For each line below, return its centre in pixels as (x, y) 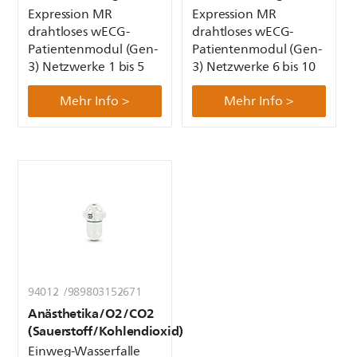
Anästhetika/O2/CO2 (91, 313)
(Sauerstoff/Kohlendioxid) (106, 331)
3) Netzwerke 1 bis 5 (86, 67)
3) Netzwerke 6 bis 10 (253, 67)
